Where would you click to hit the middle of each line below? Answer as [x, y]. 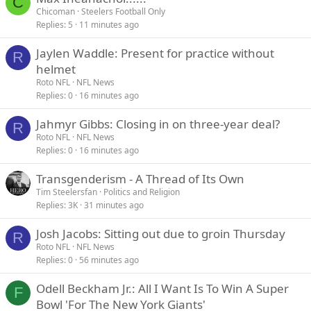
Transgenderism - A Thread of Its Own [140, 179]
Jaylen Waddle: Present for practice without [155, 53]
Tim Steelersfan [67, 192]
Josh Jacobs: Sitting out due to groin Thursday [161, 234]
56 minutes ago [109, 260]
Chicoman [56, 11]
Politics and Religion [142, 192]
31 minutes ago [114, 205]
